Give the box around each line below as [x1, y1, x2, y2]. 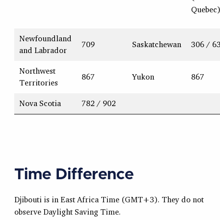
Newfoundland [19, 33, 72, 44]
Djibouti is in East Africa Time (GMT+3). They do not [14, 194, 204, 205]
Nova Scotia [19, 98, 61, 109]
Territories [19, 78, 58, 88]
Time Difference [14, 167, 134, 183]
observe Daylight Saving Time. [14, 207, 121, 217]
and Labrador [19, 45, 67, 55]
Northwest [19, 66, 55, 76]
